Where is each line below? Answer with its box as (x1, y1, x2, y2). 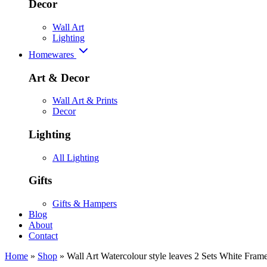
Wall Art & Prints (52, 95, 117, 106)
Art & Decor (29, 71, 89, 84)
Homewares (29, 49, 76, 60)
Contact (29, 231, 58, 241)
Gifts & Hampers (52, 198, 117, 209)
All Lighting (52, 152, 99, 163)
